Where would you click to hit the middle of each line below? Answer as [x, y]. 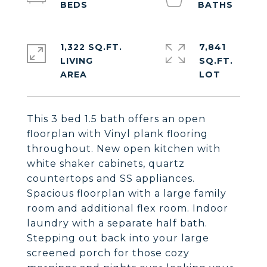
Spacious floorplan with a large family [127, 193]
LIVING [77, 61]
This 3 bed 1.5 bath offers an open [116, 119]
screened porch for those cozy [108, 253]
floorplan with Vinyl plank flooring [117, 134]
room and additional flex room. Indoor [128, 208]
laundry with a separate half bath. [117, 223]
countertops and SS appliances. [111, 178]
